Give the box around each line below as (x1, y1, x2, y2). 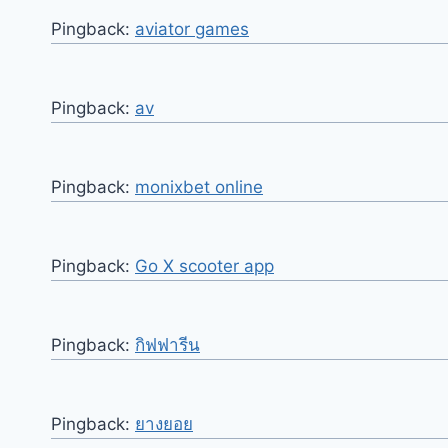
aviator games (135, 18, 249, 39)
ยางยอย (135, 413, 193, 434)
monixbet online (135, 176, 263, 197)
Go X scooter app (135, 255, 274, 276)
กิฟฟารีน (135, 334, 200, 355)
